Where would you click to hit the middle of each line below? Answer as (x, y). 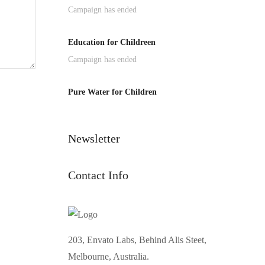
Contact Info (98, 175)
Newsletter (94, 139)
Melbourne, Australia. (108, 256)
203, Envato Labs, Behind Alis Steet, (137, 240)
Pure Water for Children (112, 92)
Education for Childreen (112, 43)
